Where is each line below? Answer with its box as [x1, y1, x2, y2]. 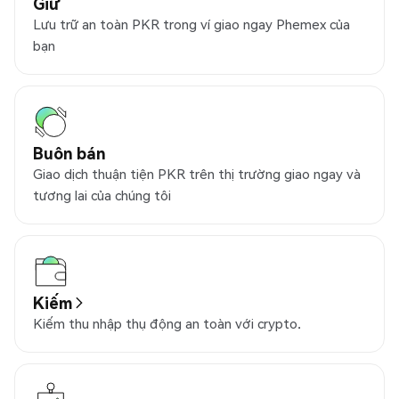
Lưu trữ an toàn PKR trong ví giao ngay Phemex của [33, 15, 350, 34]
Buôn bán [33, 142, 106, 164]
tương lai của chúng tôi [33, 186, 171, 205]
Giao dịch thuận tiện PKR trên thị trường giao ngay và [33, 165, 361, 183]
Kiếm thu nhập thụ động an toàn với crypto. [33, 314, 301, 333]
